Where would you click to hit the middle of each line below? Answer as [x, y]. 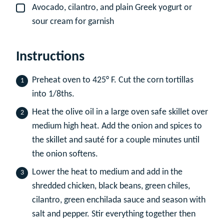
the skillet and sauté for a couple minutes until [116, 140]
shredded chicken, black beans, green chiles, [111, 186]
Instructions [52, 57]
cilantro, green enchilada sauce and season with [119, 200]
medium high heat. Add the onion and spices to [117, 126]
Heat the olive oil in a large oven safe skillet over [120, 112]
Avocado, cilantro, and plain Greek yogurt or [112, 7]
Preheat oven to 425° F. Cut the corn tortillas [113, 80]
